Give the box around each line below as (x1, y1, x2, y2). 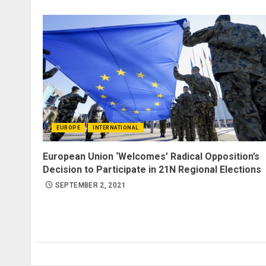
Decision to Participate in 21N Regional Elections (43, 163, 261, 175)
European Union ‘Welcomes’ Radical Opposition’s (43, 150, 259, 162)
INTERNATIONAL (93, 124, 139, 131)
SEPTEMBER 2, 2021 (55, 180, 126, 189)
